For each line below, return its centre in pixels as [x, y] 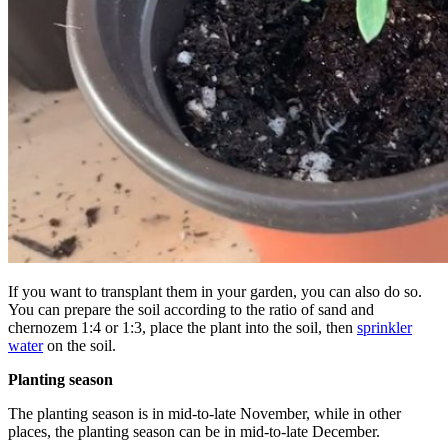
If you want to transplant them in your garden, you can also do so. [215, 291]
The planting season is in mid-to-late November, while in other [204, 413]
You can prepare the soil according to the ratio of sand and [191, 309]
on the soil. [79, 345]
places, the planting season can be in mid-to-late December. [194, 431]
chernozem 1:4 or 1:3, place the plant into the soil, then [182, 327]
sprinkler [384, 327]
